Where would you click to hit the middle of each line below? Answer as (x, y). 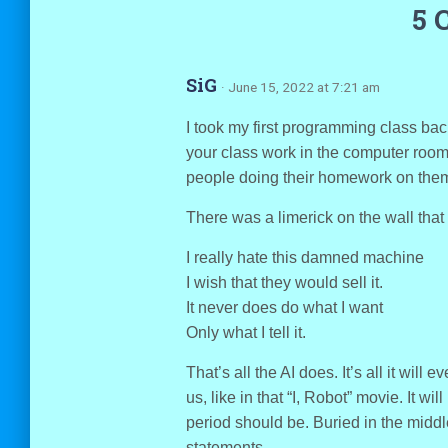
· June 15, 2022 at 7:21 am (300, 87)
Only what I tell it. (245, 332)
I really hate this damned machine (304, 257)
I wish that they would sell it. (284, 282)
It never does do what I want (284, 307)
